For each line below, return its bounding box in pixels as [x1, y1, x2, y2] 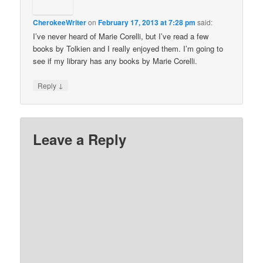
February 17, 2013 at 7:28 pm [98, 17, 196, 28]
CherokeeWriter [33, 17, 87, 28]
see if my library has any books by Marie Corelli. [33, 55, 198, 67]
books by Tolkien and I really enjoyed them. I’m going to [33, 43, 224, 55]
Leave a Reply [33, 129, 127, 149]
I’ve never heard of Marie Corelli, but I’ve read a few [33, 31, 209, 42]
